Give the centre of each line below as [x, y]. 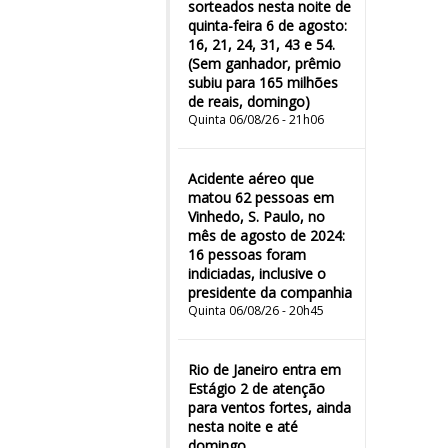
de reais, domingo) [249, 101]
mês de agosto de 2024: [266, 235]
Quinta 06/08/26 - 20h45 [256, 310]
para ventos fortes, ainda [269, 407]
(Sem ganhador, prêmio [264, 63]
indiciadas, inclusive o [257, 273]
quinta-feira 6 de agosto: [267, 25]
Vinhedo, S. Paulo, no [256, 216]
